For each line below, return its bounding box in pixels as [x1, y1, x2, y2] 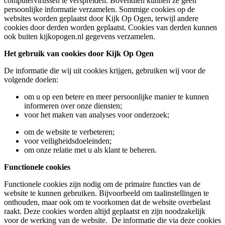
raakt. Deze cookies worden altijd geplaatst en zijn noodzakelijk [4, 207, 205, 216]
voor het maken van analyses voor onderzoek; [24, 110, 171, 120]
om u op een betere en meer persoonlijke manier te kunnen [24, 92, 209, 101]
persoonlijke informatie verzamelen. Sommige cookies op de [4, 5, 195, 14]
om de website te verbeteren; [24, 128, 117, 137]
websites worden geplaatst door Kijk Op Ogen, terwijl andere [4, 14, 198, 23]
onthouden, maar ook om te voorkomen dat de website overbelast [4, 198, 210, 207]
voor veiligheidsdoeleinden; [24, 137, 114, 146]
